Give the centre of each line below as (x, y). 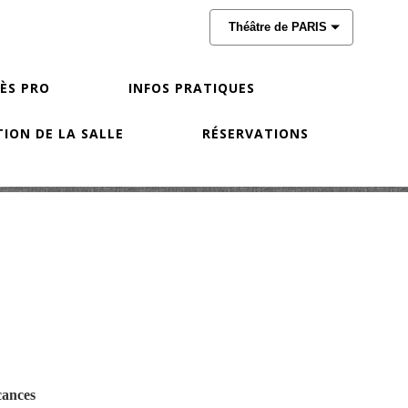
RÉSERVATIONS (255, 133)
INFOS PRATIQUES (192, 88)
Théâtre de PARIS (278, 27)
